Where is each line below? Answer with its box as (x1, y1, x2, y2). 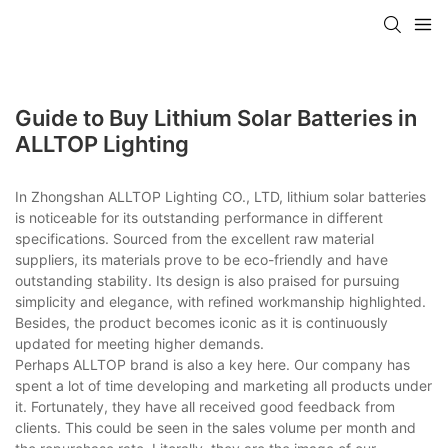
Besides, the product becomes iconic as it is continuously (15, 313, 388, 331)
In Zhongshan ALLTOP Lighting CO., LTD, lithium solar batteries (15, 187, 426, 205)
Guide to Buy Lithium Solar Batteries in (15, 104, 417, 131)
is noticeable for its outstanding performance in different (15, 208, 383, 226)
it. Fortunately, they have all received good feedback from (15, 397, 395, 415)
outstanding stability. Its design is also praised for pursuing (15, 271, 400, 289)
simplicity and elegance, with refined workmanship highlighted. (15, 292, 426, 310)
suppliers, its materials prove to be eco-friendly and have (15, 250, 388, 268)
